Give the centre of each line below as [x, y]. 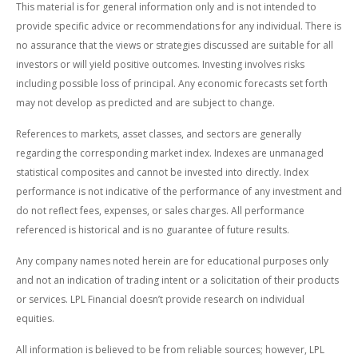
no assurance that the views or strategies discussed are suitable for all [175, 46]
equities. [35, 319]
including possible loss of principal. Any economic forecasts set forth [172, 84]
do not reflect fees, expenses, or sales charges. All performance [160, 211]
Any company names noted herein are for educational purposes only [172, 261]
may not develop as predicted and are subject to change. [145, 103]
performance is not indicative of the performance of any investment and [179, 192]
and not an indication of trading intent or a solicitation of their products [177, 280]
